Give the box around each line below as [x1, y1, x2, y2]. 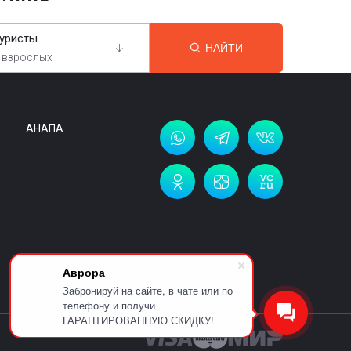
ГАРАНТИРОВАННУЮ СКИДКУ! [63, 313, 214, 327]
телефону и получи [63, 298, 155, 313]
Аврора [63, 264, 105, 280]
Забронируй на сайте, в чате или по [63, 283, 233, 298]
